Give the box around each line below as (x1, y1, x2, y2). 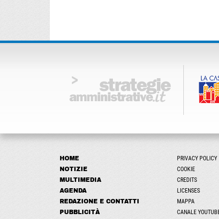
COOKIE (177, 166, 195, 173)
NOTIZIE (60, 166, 88, 173)
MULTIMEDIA (60, 176, 101, 183)
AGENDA (60, 187, 87, 194)
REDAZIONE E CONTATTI (60, 198, 139, 205)
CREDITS (177, 176, 197, 183)
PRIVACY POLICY (177, 155, 217, 162)
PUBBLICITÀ (60, 209, 100, 216)
